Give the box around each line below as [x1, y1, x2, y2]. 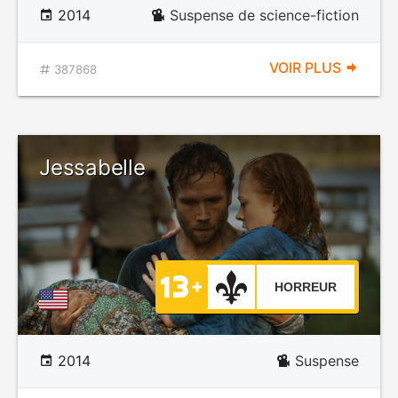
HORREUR [275, 280, 337, 294]
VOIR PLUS [269, 59, 345, 76]
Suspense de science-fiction [170, 6, 359, 24]
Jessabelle [39, 155, 146, 180]
